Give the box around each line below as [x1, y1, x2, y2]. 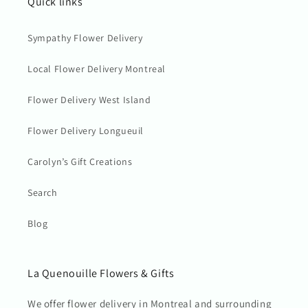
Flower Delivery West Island [27, 93, 151, 106]
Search [27, 186, 58, 199]
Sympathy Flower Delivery [27, 31, 143, 44]
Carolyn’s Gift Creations [27, 155, 133, 168]
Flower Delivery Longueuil [27, 124, 144, 137]
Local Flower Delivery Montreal [27, 62, 166, 75]
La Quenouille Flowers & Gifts [27, 265, 175, 280]
